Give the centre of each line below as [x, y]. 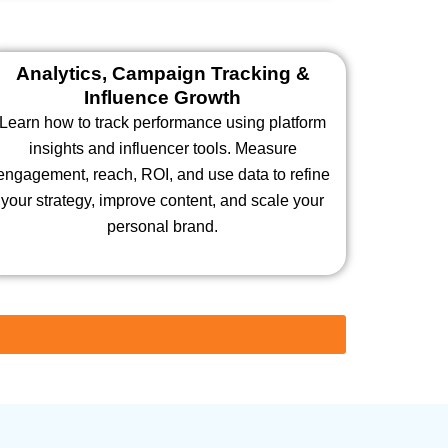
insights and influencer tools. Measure [162, 148]
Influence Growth [163, 97]
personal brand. [163, 226]
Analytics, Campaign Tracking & [162, 73]
